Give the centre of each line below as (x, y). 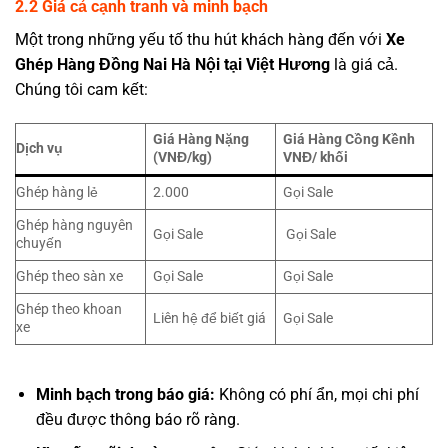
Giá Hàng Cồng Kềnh (349, 139)
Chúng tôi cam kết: (81, 90)
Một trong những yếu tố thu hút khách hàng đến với (200, 40)
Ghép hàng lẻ (57, 192)
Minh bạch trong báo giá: (125, 394)
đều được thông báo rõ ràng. (137, 419)
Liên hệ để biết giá (210, 318)
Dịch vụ (39, 148)
